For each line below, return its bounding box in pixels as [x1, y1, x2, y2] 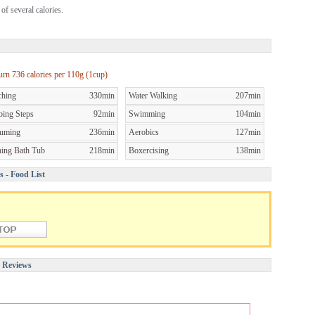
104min [236, 108, 261, 119]
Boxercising [129, 145, 169, 155]
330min [89, 90, 115, 101]
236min [89, 127, 115, 137]
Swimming [129, 108, 165, 119]
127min [236, 127, 261, 137]
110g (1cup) [67, 69, 108, 79]
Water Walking [129, 90, 177, 101]
